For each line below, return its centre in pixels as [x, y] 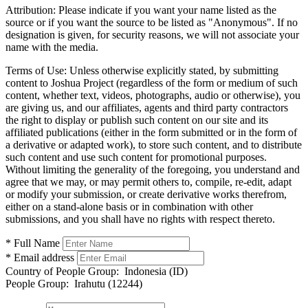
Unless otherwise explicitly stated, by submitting [173, 70]
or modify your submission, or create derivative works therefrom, [146, 194]
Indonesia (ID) [153, 271]
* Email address [40, 257]
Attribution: [31, 10]
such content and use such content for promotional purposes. [136, 157]
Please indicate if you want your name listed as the [166, 10]
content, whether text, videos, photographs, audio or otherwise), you [153, 95]
